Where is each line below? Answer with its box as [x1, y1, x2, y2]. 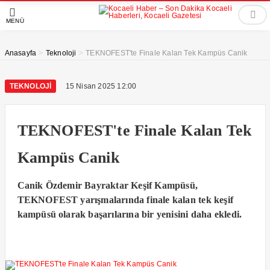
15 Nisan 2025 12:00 [65, 82, 137, 90]
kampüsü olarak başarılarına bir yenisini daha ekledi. [17, 209, 242, 219]
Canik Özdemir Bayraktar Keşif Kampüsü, [17, 180, 198, 190]
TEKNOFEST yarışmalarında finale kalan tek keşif [17, 195, 233, 205]
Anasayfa [4, 49, 37, 57]
